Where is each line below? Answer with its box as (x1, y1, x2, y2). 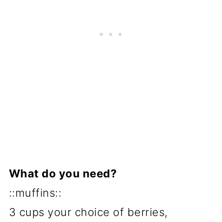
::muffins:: (8, 186, 62, 199)
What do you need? (8, 167, 117, 180)
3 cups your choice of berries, (8, 206, 168, 219)
